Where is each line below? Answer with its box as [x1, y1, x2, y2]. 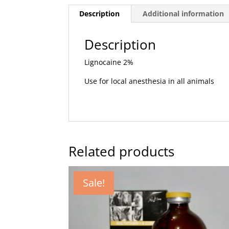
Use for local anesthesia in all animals [84, 76, 215, 86]
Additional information [143, 9, 224, 19]
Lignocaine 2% [84, 57, 134, 67]
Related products [68, 142, 175, 161]
